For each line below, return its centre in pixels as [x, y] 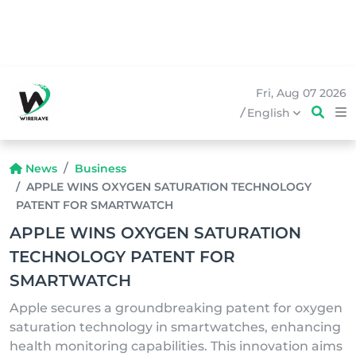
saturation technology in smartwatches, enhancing [175, 327]
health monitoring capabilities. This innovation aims [176, 346]
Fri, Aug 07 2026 [301, 93]
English [270, 112]
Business [100, 168]
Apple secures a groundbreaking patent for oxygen [176, 308]
